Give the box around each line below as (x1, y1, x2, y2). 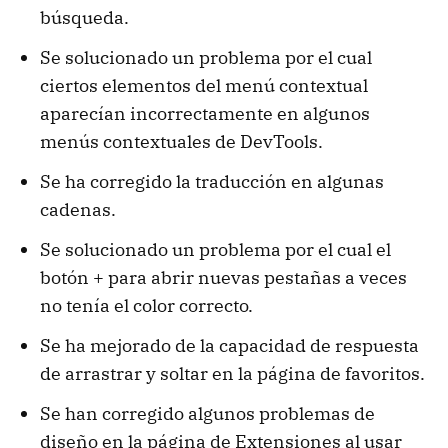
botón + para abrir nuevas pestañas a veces (40, 266, 407, 290)
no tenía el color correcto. (40, 294, 253, 318)
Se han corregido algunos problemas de (40, 402, 375, 426)
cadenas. (40, 198, 116, 222)
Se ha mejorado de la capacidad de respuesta (40, 334, 419, 358)
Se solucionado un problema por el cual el (40, 238, 391, 262)
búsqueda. (40, 6, 129, 30)
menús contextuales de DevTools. (40, 130, 323, 154)
